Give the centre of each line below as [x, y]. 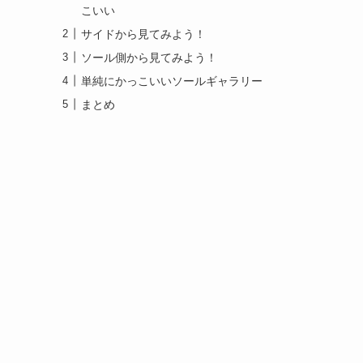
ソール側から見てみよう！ [149, 57]
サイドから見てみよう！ [143, 34]
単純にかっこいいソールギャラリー [172, 81]
